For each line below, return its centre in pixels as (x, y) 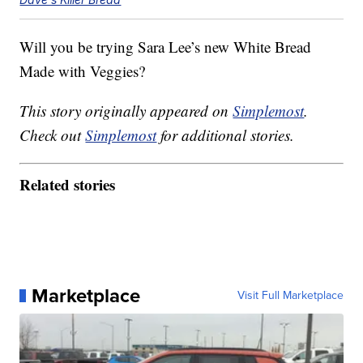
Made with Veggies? (83, 71)
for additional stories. (226, 135)
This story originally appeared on (126, 111)
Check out (53, 135)
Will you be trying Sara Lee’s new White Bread (166, 47)
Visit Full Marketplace (290, 295)
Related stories (68, 184)
